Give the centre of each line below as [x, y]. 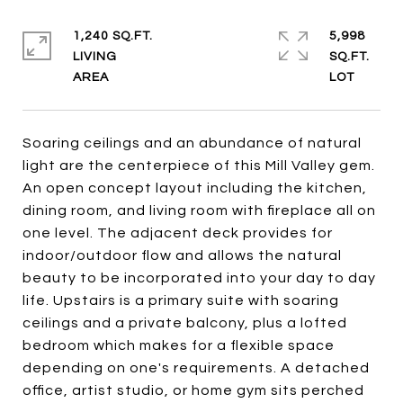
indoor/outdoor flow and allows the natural [182, 255]
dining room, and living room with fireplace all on [199, 210]
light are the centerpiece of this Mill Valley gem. [199, 166]
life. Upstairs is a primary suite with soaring [181, 300]
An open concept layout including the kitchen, [195, 188]
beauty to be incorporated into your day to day [199, 278]
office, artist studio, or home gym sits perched [193, 390]
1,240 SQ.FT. [113, 36]
